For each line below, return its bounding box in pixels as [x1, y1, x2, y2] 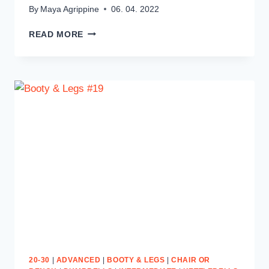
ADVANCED [56, 256, 101, 265]
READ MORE [29, 29, 84, 39]
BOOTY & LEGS [107, 256, 165, 265]
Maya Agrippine [40, 4, 100, 14]
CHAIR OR [171, 256, 211, 265]
